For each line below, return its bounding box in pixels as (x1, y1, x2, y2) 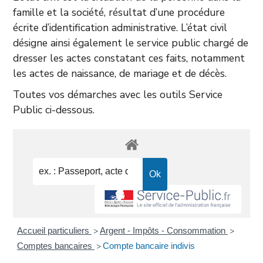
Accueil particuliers (16, 225, 92, 236)
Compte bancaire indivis (102, 241, 195, 251)
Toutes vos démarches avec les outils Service (13, 87, 223, 102)
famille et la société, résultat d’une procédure (13, 5, 225, 19)
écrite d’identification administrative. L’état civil (13, 21, 228, 35)
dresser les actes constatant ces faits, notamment (13, 51, 245, 65)
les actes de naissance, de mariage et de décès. (13, 66, 227, 80)
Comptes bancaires (16, 241, 95, 251)
